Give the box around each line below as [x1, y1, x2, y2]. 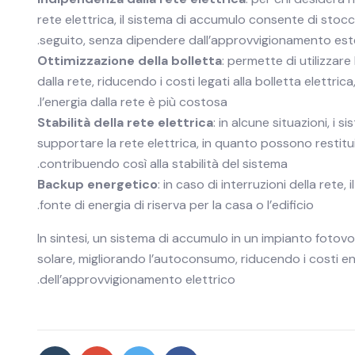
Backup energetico [37, 176, 158, 193]
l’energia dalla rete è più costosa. [40, 94, 227, 110]
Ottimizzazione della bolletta [37, 52, 222, 69]
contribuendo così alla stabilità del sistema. [40, 155, 288, 172]
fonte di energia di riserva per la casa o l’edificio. [40, 197, 314, 213]
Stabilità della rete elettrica [37, 114, 213, 131]
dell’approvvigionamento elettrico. [40, 271, 235, 288]
